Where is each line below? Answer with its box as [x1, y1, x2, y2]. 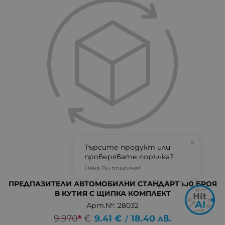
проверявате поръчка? [84, 152, 174, 161]
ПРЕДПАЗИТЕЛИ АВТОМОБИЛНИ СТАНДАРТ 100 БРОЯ [8, 179, 217, 189]
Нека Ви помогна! [84, 164, 140, 172]
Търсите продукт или [84, 143, 170, 152]
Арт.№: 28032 [86, 201, 139, 210]
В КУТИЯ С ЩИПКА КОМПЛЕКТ [54, 189, 171, 198]
